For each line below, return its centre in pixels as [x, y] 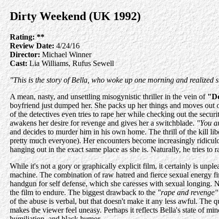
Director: [25, 54]
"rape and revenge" [188, 192]
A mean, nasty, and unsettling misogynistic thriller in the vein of [109, 96]
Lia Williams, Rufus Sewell [71, 63]
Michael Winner [66, 54]
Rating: [22, 37]
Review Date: [32, 45]
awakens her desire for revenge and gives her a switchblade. [103, 123]
